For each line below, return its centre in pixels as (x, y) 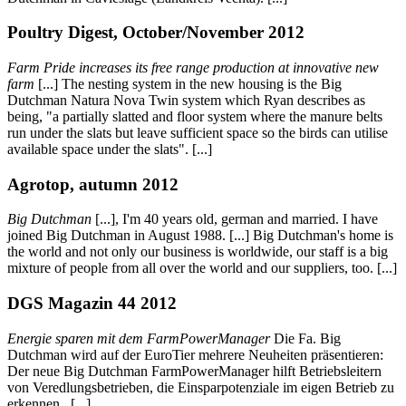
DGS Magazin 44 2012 (92, 304)
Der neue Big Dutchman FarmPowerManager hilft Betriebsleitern (194, 371)
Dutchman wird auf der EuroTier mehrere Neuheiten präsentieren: (195, 354)
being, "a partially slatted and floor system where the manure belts (195, 117)
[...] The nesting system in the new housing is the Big (188, 84)
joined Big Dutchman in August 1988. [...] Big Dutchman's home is (200, 236)
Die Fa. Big (305, 338)
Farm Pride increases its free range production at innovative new (193, 68)
